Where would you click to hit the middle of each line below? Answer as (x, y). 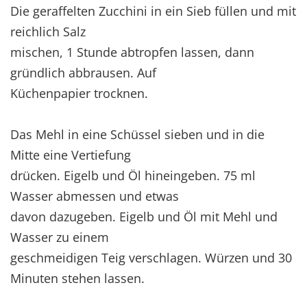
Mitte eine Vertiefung (71, 155)
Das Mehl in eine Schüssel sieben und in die (137, 134)
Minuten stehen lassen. (77, 278)
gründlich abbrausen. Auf (83, 72)
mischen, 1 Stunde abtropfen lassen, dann (132, 52)
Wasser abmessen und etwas (95, 196)
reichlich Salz (48, 31)
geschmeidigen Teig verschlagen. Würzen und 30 (151, 257)
